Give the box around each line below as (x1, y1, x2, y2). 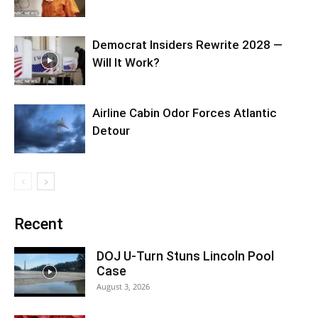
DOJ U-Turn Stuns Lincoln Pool (97, 248, 274, 263)
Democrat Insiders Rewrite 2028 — (92, 37, 283, 52)
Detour (92, 123, 130, 138)
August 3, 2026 (97, 280, 150, 292)
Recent (14, 214, 63, 233)
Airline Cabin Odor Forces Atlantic (92, 105, 277, 120)
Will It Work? (92, 55, 160, 70)
